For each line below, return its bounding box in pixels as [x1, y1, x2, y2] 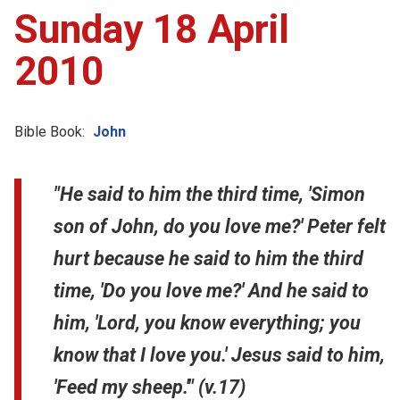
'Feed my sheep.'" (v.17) [54, 375, 246, 398]
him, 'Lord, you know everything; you [54, 311, 361, 334]
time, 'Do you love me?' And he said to [54, 279, 369, 302]
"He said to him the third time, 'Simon [54, 182, 365, 205]
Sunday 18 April [14, 5, 289, 53]
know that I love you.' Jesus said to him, [54, 343, 385, 366]
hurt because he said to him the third [54, 246, 363, 270]
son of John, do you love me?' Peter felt [54, 214, 386, 237]
